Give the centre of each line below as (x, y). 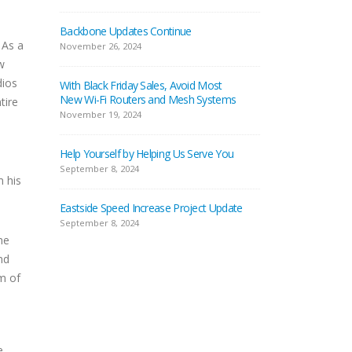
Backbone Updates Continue (126, 31)
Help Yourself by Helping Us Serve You (147, 154)
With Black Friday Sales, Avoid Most (141, 85)
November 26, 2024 (101, 46)
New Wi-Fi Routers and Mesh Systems (148, 99)
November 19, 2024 (101, 114)
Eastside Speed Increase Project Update (151, 208)
